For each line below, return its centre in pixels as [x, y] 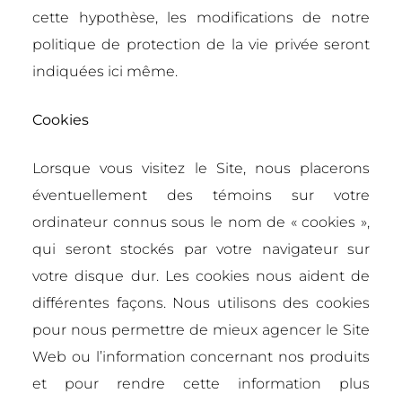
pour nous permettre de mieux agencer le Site [201, 330]
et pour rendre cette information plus [201, 384]
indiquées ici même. [105, 71]
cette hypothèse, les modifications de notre [201, 17]
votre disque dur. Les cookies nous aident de [201, 276]
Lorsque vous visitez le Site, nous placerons [201, 168]
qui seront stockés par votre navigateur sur [201, 249]
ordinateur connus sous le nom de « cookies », [201, 222]
